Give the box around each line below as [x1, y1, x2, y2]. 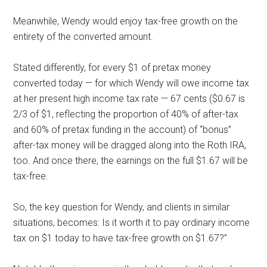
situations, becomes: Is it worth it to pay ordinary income [13, 216, 250, 228]
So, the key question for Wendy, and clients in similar [13, 201, 230, 213]
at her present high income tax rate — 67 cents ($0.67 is [13, 92, 246, 104]
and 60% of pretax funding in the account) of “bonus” [13, 123, 232, 135]
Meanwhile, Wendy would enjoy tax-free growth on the [13, 15, 238, 27]
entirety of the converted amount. [13, 30, 154, 42]
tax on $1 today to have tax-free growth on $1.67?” [13, 232, 228, 244]
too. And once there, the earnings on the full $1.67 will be [13, 154, 249, 166]
